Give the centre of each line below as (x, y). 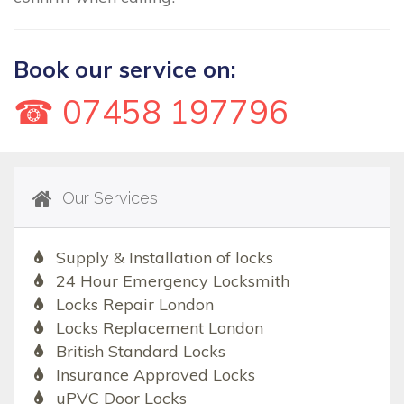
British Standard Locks (140, 352)
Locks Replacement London (159, 328)
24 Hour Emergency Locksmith (172, 281)
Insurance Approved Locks (155, 375)
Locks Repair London (134, 305)
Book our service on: (125, 69)
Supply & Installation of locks (164, 258)
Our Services (108, 198)
